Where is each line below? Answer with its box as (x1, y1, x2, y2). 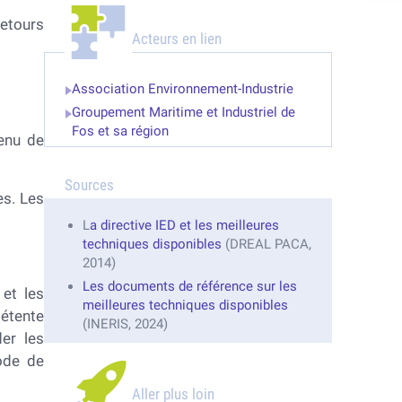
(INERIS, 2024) (82, 316, 168, 333)
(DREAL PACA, (221, 236, 311, 253)
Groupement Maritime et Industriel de (71, 104, 295, 121)
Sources (64, 176, 114, 195)
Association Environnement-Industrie (71, 81, 293, 98)
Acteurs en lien (131, 30, 222, 48)
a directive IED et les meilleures (89, 217, 279, 234)
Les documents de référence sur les (82, 278, 297, 295)
